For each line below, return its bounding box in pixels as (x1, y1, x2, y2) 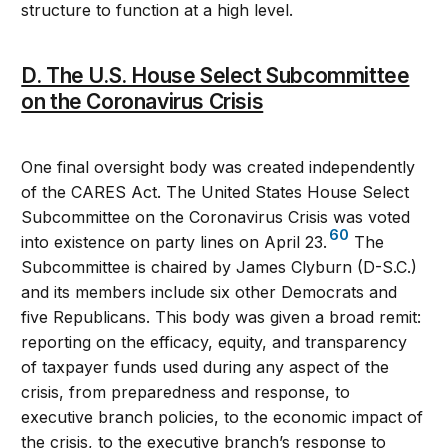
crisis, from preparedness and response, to (21, 381, 351, 402)
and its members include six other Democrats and (21, 281, 398, 302)
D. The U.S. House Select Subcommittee (21, 62, 410, 88)
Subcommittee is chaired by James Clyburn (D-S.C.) (21, 256, 418, 277)
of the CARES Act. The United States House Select (21, 181, 410, 202)
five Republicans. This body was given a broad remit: (21, 306, 422, 327)
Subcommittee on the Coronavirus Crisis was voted (21, 206, 411, 227)
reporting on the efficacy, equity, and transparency (21, 331, 408, 352)
